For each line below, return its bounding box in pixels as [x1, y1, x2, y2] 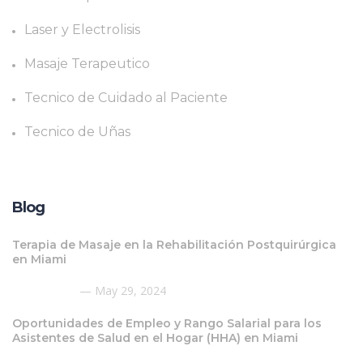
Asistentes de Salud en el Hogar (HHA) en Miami [12, 331, 298, 345]
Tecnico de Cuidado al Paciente [24, 90, 228, 105]
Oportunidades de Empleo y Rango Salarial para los [12, 316, 322, 331]
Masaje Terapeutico [24, 56, 150, 71]
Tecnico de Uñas [24, 124, 130, 139]
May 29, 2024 [92, 283, 166, 298]
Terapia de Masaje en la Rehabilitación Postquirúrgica [12, 237, 336, 252]
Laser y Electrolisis [24, 22, 140, 37]
